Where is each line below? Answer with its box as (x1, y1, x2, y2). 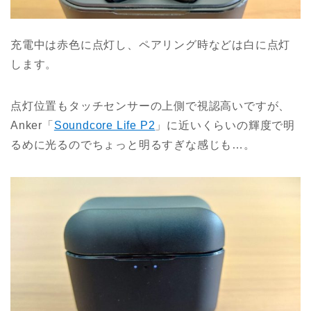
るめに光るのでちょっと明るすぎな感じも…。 (10, 138, 255, 151)
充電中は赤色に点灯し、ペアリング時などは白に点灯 (10, 38, 291, 51)
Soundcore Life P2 (53, 119, 155, 131)
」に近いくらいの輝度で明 (155, 119, 296, 131)
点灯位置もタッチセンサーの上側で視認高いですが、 (10, 99, 291, 112)
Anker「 (10, 119, 54, 131)
